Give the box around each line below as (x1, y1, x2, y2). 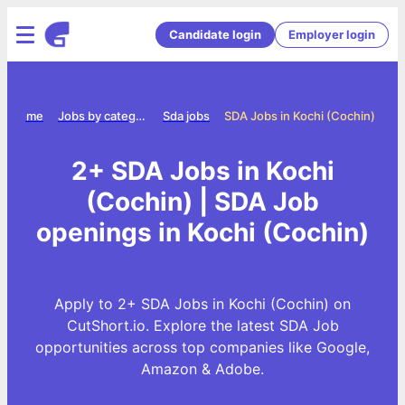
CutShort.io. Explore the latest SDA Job (66, 316, 339, 334)
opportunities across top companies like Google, (35, 337, 370, 356)
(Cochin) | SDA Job (86, 185, 319, 217)
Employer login (288, 26, 375, 42)
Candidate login (169, 26, 261, 42)
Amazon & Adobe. (141, 359, 264, 378)
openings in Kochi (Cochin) (36, 216, 369, 248)
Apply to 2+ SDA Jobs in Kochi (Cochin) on (54, 294, 351, 313)
